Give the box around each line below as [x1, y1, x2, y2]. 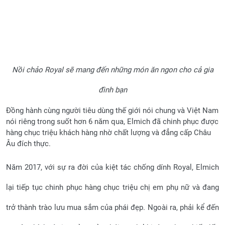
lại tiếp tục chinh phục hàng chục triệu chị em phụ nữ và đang [6, 183, 219, 192]
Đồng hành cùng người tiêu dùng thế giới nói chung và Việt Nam [6, 106, 218, 115]
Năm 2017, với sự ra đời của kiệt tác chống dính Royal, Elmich [6, 163, 219, 172]
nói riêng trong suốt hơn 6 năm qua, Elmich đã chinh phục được [6, 117, 218, 126]
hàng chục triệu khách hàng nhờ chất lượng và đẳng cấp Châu [6, 128, 211, 137]
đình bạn [98, 85, 127, 94]
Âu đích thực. [6, 139, 51, 148]
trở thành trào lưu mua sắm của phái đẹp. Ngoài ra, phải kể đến [6, 203, 219, 212]
